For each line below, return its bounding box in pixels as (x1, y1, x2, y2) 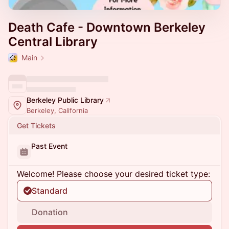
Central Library (8, 34, 98, 49)
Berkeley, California (27, 106, 88, 114)
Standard (32, 186, 67, 196)
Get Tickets (17, 121, 56, 130)
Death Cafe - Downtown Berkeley (8, 20, 205, 35)
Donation (32, 207, 68, 217)
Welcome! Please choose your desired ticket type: (17, 169, 210, 179)
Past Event (31, 142, 67, 150)
